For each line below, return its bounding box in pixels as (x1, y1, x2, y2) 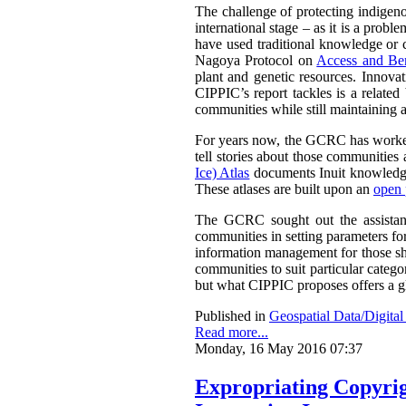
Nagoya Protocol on (195, 53, 317, 69)
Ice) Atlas (195, 165, 250, 181)
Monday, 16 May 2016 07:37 (195, 341, 362, 357)
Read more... (195, 324, 268, 341)
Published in (195, 308, 266, 324)
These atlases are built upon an (195, 181, 373, 198)
